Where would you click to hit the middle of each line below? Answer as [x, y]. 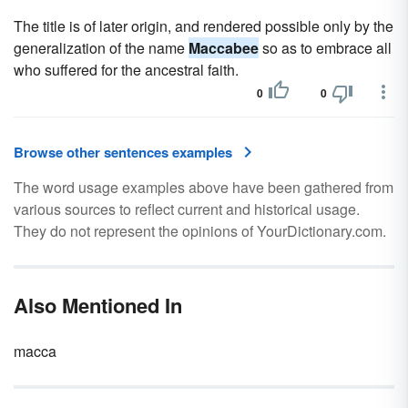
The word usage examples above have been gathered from [204, 187]
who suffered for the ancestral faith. [126, 70]
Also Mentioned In [98, 305]
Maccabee [224, 48]
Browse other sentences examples [123, 152]
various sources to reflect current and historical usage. [187, 209]
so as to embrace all [325, 48]
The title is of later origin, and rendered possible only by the [204, 26]
